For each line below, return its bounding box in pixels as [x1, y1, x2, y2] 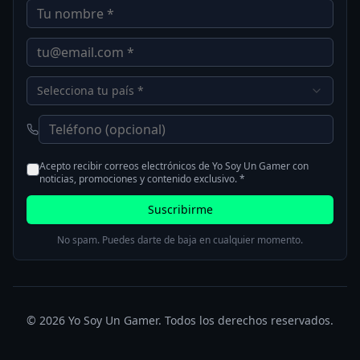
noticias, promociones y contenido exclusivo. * [39, 172, 245, 186]
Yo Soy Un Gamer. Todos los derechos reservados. [65, 313, 333, 329]
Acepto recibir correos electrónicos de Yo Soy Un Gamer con [39, 159, 309, 174]
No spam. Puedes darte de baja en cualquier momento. [57, 233, 303, 247]
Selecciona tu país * [37, 83, 144, 99]
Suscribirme [147, 202, 213, 218]
